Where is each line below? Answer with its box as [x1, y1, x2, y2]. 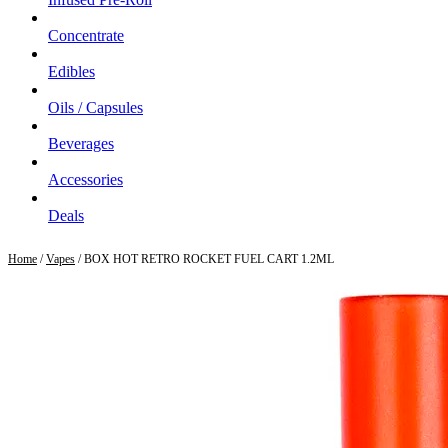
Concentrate [48, 27, 124, 45]
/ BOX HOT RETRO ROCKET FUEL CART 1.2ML [75, 252, 334, 267]
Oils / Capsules [48, 99, 143, 117]
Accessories [48, 171, 123, 189]
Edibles [48, 63, 95, 81]
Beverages [48, 135, 114, 153]
